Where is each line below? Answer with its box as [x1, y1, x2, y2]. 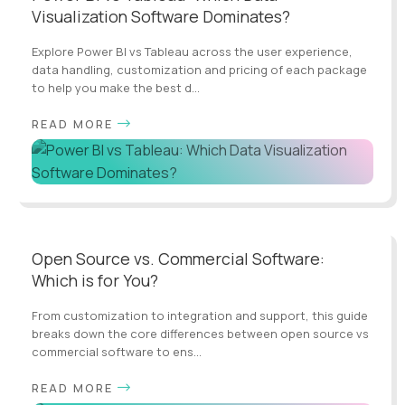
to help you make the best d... [32, 79, 200, 96]
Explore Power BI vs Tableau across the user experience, [32, 42, 353, 60]
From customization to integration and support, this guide [32, 306, 368, 324]
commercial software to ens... [32, 343, 202, 360]
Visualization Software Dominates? [32, 5, 290, 27]
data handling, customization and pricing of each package [32, 61, 367, 78]
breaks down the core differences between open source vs [32, 325, 369, 342]
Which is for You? [32, 268, 158, 291]
